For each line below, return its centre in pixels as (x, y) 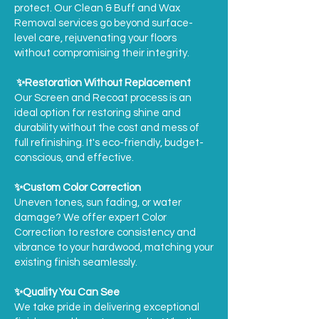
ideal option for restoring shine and (98, 113)
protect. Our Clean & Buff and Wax (97, 8)
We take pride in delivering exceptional (107, 307)
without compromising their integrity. (102, 53)
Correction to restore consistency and (105, 232)
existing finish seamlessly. (76, 262)
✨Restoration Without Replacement (103, 83)
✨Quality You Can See (67, 292)
